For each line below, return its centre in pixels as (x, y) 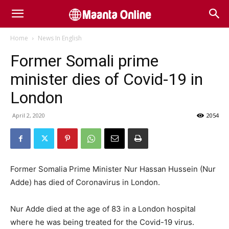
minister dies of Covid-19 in (107, 79)
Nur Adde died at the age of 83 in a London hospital (103, 209)
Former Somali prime (84, 61)
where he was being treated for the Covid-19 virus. (102, 222)
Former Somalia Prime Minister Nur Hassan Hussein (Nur (113, 169)
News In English (60, 38)
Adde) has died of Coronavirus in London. (85, 182)
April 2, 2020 (29, 115)
